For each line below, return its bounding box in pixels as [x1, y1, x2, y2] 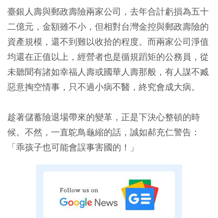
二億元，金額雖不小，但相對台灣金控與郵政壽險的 [7, 20, 209, 32]
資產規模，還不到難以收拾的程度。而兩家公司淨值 [7, 36, 209, 47]
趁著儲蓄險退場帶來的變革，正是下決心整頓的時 [7, 111, 200, 123]
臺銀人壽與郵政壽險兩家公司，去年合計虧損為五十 [7, 5, 209, 17]
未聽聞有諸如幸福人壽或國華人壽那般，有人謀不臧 [7, 66, 209, 77]
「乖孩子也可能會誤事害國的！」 [7, 141, 139, 153]
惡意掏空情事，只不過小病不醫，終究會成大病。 [7, 81, 200, 92]
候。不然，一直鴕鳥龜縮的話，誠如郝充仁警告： [7, 126, 200, 138]
